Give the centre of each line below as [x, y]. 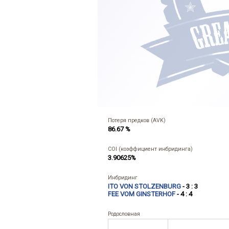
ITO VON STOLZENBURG [144, 186]
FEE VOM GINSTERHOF [142, 194]
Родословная [124, 214]
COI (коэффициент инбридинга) [150, 149]
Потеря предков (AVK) [137, 120]
